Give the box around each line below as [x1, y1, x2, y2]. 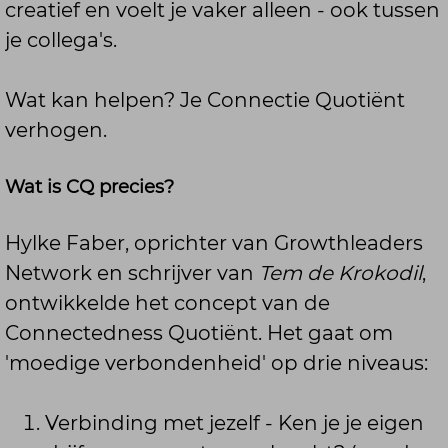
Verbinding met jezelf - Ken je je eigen [45, 410, 424, 435]
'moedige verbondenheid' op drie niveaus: [5, 350, 428, 375]
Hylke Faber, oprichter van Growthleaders [5, 230, 423, 255]
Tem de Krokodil [259, 260, 422, 285]
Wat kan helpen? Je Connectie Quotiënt [5, 87, 405, 112]
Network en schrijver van [5, 260, 259, 285]
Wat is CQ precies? [5, 174, 174, 198]
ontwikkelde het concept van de [5, 290, 330, 315]
